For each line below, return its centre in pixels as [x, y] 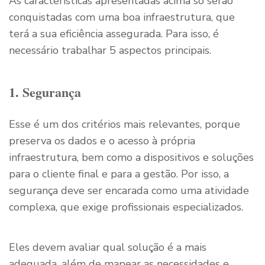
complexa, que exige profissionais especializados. [126, 207]
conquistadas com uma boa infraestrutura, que [122, 17]
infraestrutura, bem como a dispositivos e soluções [131, 157]
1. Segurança [45, 92]
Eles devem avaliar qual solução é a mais [108, 247]
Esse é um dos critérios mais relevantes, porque [125, 124]
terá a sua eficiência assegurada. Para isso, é [114, 33]
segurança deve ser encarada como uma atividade [129, 190]
